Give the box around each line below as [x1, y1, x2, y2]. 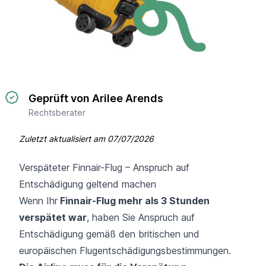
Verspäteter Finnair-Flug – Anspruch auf [19, 161, 189, 173]
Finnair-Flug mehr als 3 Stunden [58, 194, 210, 207]
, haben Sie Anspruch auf [87, 211, 195, 223]
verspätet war [19, 211, 87, 223]
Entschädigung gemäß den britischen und [19, 227, 199, 240]
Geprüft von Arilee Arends [28, 91, 163, 104]
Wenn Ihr [19, 194, 58, 207]
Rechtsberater [28, 107, 85, 118]
